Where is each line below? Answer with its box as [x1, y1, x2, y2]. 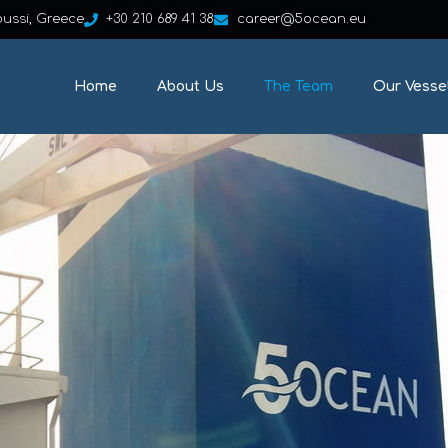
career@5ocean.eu [236, 12, 366, 26]
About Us [157, 78, 224, 94]
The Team [264, 78, 333, 94]
